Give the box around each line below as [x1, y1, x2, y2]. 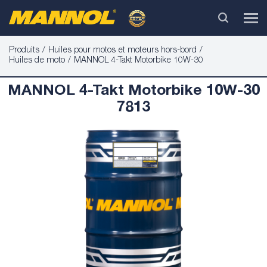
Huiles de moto [9, 57, 65, 65]
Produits [9, 46, 39, 55]
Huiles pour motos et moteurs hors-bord [48, 46, 197, 55]
